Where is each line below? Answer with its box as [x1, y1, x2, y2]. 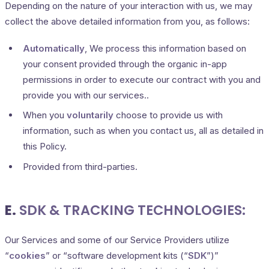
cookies [9, 250, 46, 262]
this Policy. [23, 141, 67, 153]
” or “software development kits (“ [46, 250, 188, 262]
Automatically [23, 42, 85, 54]
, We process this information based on [85, 42, 246, 54]
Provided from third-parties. [23, 160, 138, 172]
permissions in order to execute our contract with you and [23, 73, 261, 85]
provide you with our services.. [23, 89, 149, 101]
